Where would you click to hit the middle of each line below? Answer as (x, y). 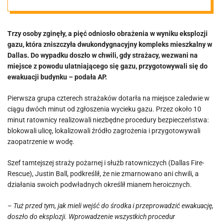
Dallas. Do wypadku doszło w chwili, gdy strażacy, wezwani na (103, 55)
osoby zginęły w (108, 18)
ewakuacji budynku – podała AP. (57, 77)
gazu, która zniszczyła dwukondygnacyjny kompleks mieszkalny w (110, 44)
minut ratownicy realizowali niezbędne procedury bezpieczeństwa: (108, 120)
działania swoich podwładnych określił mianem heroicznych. (100, 184)
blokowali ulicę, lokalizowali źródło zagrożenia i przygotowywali (104, 131)
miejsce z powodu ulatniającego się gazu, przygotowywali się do (108, 66)
